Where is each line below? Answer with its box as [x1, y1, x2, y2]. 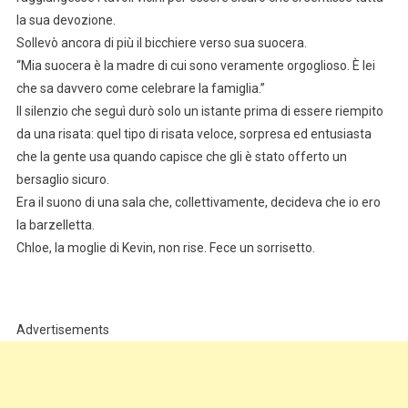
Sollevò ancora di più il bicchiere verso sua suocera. [15, 36, 307, 51]
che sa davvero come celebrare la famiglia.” [15, 81, 265, 97]
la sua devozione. [15, 13, 116, 28]
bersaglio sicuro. [15, 172, 109, 188]
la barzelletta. [15, 218, 95, 233]
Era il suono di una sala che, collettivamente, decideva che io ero [15, 195, 381, 210]
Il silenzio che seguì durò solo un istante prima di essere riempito [15, 104, 383, 119]
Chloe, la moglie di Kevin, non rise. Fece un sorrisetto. [15, 240, 315, 256]
